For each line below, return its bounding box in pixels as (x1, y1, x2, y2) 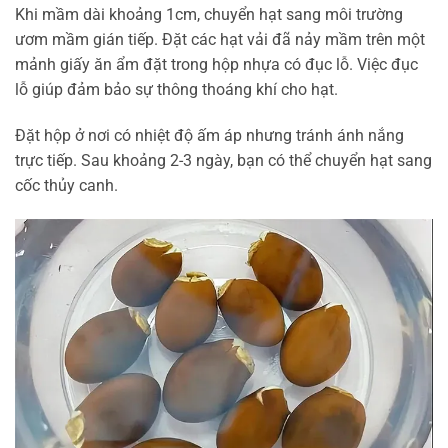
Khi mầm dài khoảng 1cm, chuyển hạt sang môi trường (15, 4, 403, 24)
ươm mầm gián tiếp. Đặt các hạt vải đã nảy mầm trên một (15, 29, 425, 49)
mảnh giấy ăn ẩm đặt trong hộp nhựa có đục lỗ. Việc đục (15, 54, 418, 74)
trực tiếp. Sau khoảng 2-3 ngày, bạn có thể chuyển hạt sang (15, 150, 432, 170)
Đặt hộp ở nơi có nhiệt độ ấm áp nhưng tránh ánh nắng (15, 125, 404, 145)
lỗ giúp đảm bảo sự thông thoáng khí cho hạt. (15, 79, 338, 99)
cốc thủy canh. (15, 175, 118, 195)
